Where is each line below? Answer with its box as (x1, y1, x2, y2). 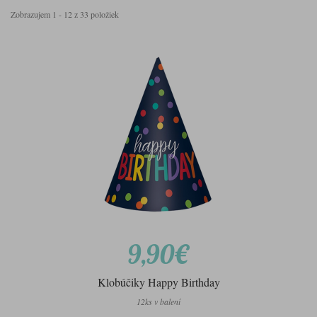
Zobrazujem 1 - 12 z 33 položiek (11, 8, 119, 21)
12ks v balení (137, 296, 180, 308)
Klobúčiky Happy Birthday (97, 275, 220, 290)
